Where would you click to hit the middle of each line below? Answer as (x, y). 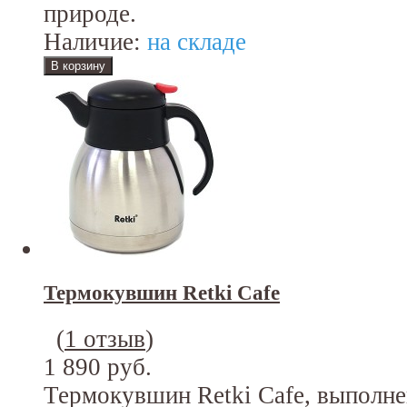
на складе (194, 42)
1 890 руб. (98, 367)
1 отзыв (105, 338)
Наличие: (92, 42)
